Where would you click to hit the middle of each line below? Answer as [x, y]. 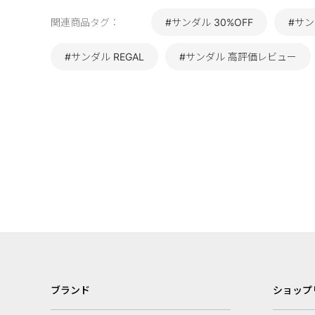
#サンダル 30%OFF [209, 22]
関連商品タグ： [85, 22]
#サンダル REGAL [104, 57]
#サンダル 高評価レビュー [238, 57]
